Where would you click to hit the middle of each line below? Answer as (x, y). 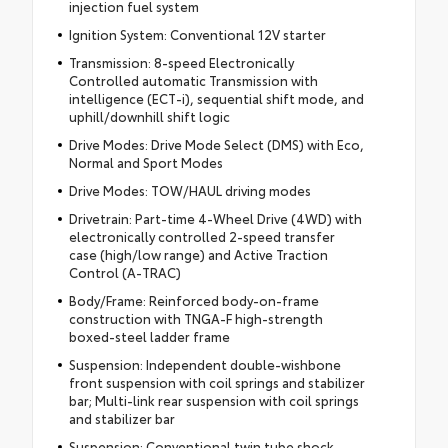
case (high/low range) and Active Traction (198, 253)
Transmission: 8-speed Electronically (181, 61)
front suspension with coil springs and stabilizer (216, 381)
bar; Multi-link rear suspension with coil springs (213, 399)
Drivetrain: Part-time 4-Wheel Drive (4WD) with (215, 217)
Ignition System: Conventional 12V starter (197, 33)
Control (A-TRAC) (124, 271)
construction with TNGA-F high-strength (195, 317)
